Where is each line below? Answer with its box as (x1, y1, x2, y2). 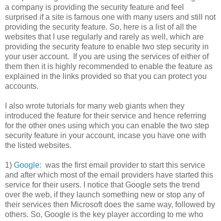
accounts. (5, 81, 38, 90)
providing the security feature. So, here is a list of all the (5, 22, 197, 31)
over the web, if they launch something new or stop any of (5, 190, 204, 199)
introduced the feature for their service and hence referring (5, 111, 206, 120)
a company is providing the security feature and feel (5, 2, 184, 11)
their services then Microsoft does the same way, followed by (5, 200, 215, 209)
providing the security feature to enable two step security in (5, 42, 209, 51)
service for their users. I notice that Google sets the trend (5, 180, 200, 189)
